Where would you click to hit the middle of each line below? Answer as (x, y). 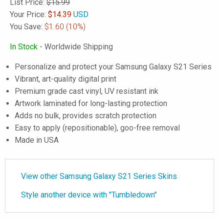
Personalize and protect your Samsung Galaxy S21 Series (113, 67)
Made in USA (37, 140)
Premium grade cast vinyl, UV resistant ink (87, 91)
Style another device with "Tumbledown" (89, 195)
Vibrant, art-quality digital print (66, 79)
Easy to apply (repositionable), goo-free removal (97, 128)
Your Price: (29, 14)
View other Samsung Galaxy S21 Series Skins (99, 176)
